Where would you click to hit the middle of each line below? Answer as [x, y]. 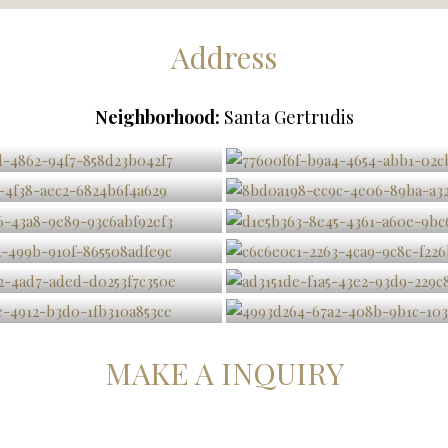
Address [224, 57]
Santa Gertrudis [286, 117]
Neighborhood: [157, 117]
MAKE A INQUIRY [224, 372]
